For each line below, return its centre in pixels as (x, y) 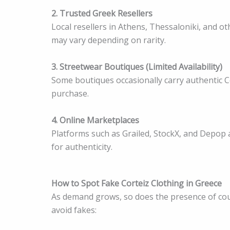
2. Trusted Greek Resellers (102, 14)
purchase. (70, 93)
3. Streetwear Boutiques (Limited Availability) (137, 66)
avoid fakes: (74, 210)
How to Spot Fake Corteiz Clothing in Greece (137, 184)
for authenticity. (82, 147)
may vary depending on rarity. (109, 40)
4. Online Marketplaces (95, 120)
